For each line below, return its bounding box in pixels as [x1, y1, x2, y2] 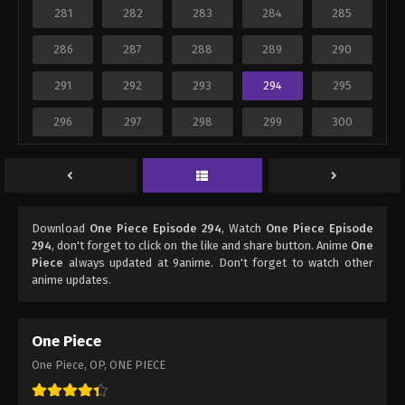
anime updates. [32, 273, 111, 287]
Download [32, 221, 89, 236]
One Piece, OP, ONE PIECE [32, 358, 165, 372]
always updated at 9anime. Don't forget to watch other [63, 256, 373, 270]
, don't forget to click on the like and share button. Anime [52, 239, 351, 253]
